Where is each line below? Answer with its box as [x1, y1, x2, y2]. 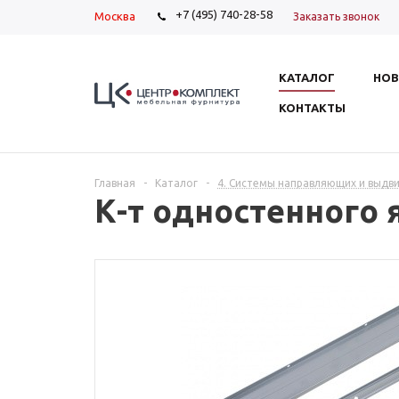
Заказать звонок [293, 10, 379, 22]
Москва [94, 10, 135, 22]
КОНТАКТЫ [279, 102, 346, 114]
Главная [94, 176, 135, 189]
